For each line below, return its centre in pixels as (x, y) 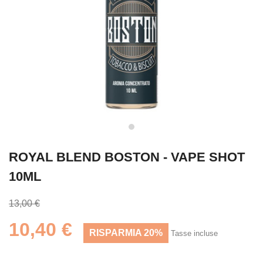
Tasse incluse (194, 233)
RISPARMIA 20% (126, 233)
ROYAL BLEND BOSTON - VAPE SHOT (127, 157)
